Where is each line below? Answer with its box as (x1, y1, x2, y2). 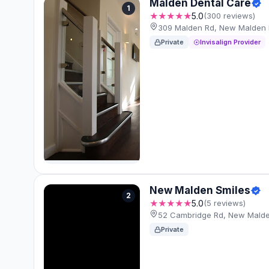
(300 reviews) (204, 11, 255, 21)
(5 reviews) (204, 198, 246, 208)
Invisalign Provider (200, 38, 261, 47)
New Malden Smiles (150, 184, 250, 197)
